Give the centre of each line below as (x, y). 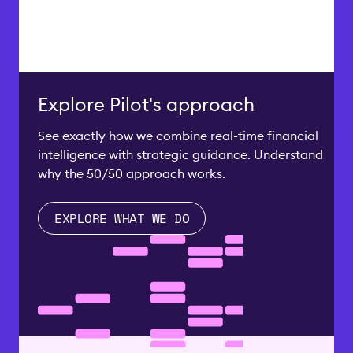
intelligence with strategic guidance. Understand (180, 154)
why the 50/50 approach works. (132, 173)
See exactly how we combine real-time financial (178, 135)
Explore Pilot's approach (146, 104)
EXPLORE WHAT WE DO (122, 218)
